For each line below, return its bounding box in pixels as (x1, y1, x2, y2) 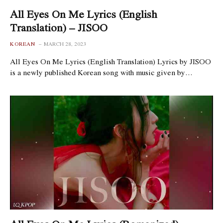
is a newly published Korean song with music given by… (10, 66, 193, 78)
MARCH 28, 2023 (44, 39, 86, 48)
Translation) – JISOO (10, 19, 108, 35)
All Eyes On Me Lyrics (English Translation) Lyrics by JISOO (10, 55, 211, 67)
